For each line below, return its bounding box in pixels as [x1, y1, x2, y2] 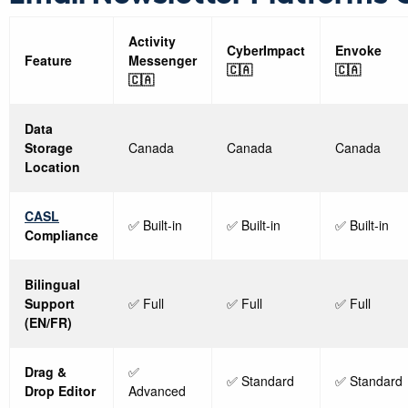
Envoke [335, 41, 382, 60]
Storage [25, 138, 73, 158]
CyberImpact [227, 41, 305, 60]
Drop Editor [25, 382, 96, 401]
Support [25, 294, 75, 313]
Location [25, 158, 80, 177]
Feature [25, 51, 72, 70]
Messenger [128, 51, 197, 70]
